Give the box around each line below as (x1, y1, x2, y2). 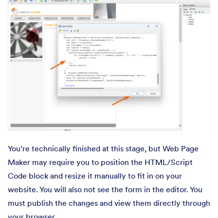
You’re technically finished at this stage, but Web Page (8, 144, 199, 154)
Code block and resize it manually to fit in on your (8, 171, 182, 181)
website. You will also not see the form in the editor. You (8, 184, 202, 195)
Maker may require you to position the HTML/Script (8, 157, 193, 167)
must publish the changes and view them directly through (8, 198, 210, 208)
